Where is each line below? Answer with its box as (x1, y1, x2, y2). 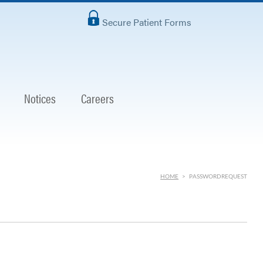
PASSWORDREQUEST (187, 174, 248, 180)
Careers (80, 89, 114, 107)
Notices (23, 89, 56, 107)
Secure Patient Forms (102, 15, 191, 29)
